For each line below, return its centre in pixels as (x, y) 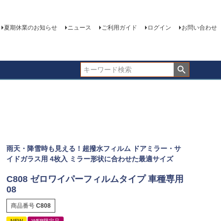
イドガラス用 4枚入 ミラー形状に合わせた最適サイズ (90, 159)
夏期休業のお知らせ (30, 28)
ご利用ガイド (119, 28)
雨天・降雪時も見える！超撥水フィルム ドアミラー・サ (93, 148)
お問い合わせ (199, 28)
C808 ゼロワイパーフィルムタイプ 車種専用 (95, 179)
